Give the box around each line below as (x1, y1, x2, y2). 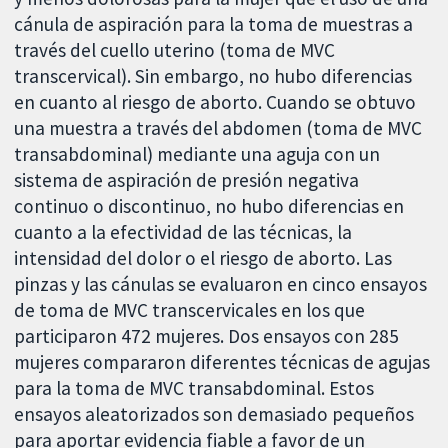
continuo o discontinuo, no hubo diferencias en (14, 193, 405, 218)
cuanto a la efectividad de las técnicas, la (14, 219, 353, 244)
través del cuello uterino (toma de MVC (14, 37, 336, 62)
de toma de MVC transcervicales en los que (14, 297, 366, 322)
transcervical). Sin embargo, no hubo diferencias (14, 63, 413, 88)
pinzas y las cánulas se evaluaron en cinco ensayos (14, 271, 428, 296)
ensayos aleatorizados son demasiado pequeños (14, 401, 415, 426)
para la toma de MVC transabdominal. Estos (14, 375, 375, 400)
